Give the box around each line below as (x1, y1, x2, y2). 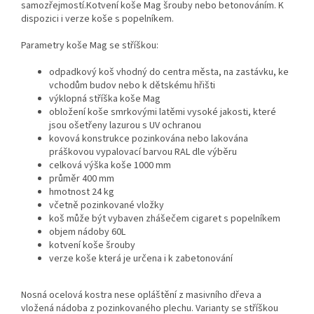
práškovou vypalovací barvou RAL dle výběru (49, 145, 237, 160)
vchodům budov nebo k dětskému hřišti (49, 78, 215, 93)
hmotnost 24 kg (49, 185, 114, 200)
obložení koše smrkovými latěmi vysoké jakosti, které (49, 105, 276, 120)
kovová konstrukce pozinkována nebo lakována (49, 132, 248, 146)
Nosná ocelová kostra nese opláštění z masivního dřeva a (21, 288, 261, 303)
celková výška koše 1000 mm (49, 158, 171, 173)
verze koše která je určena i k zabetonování (49, 252, 233, 266)
